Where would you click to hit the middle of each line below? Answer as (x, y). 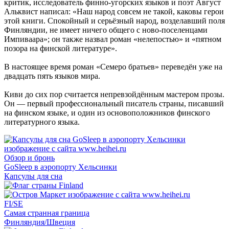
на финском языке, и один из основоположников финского (107, 112)
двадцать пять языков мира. (52, 76)
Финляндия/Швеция (40, 222)
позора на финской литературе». (61, 48)
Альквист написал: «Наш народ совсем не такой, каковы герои (114, 11)
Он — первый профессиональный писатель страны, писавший (114, 103)
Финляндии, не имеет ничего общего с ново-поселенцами (106, 30)
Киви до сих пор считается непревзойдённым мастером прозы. (114, 94)
